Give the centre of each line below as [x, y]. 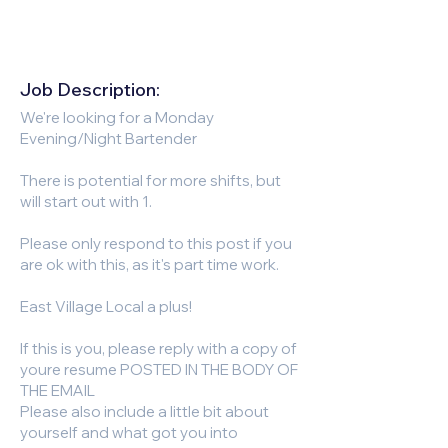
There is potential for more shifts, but [150, 180]
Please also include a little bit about [144, 411]
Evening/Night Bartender [108, 138]
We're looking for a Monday [117, 117]
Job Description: [90, 89]
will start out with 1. [86, 201]
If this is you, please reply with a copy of [158, 348]
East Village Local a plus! [106, 306]
